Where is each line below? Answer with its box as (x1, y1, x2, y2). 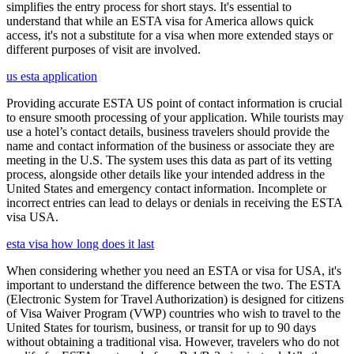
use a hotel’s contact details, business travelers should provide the (6, 124, 330, 138)
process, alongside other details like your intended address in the (6, 167, 325, 181)
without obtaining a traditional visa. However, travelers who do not (6, 334, 339, 348)
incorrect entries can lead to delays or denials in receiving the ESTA (6, 195, 342, 209)
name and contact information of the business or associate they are (6, 138, 334, 153)
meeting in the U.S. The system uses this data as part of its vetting (6, 153, 332, 167)
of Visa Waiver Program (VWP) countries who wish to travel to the (6, 306, 341, 320)
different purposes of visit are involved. (6, 42, 201, 56)
